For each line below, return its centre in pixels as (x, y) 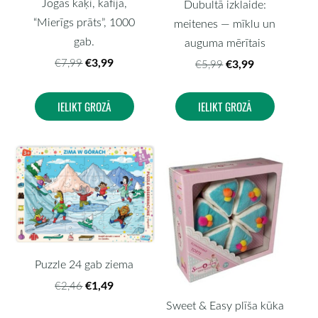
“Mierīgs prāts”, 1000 (84, 22)
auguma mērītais (225, 43)
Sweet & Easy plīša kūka (225, 305)
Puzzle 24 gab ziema (84, 264)
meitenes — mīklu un (225, 24)
